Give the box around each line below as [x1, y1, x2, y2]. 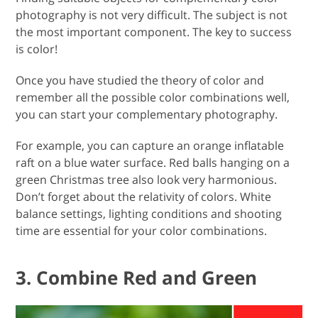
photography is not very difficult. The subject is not [16, 6, 288, 23]
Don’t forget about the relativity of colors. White [16, 188, 272, 204]
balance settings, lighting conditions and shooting [16, 205, 283, 221]
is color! [16, 40, 58, 57]
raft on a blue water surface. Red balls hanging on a [16, 154, 290, 170]
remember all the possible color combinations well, [16, 89, 290, 105]
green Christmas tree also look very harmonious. [16, 171, 278, 187]
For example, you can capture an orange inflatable [16, 137, 285, 153]
